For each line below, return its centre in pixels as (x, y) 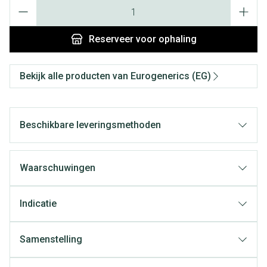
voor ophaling (165, 39)
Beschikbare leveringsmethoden (90, 125)
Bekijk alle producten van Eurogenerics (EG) (115, 76)
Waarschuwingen (58, 168)
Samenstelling (51, 239)
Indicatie (38, 204)
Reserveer (111, 39)
